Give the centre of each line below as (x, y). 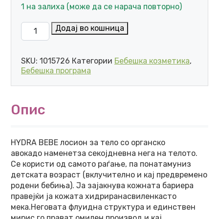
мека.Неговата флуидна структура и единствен (103, 207)
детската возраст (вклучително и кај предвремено (109, 175)
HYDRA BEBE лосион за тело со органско (88, 142)
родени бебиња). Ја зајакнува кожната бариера (102, 186)
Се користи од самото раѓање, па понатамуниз (101, 164)
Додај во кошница (90, 28)
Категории (93, 61)
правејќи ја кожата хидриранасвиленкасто (94, 196)
